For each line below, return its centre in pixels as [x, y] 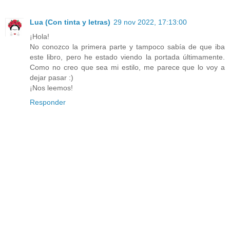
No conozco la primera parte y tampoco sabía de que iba [127, 46]
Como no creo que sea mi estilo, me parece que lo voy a [127, 67]
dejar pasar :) [52, 77]
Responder [48, 102]
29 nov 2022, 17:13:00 [150, 22]
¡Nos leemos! [51, 88]
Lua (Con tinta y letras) [70, 22]
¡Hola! [40, 36]
